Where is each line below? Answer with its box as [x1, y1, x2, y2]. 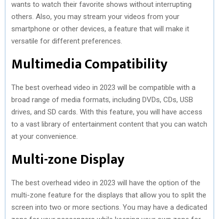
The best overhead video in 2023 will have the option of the [11, 178, 200, 187]
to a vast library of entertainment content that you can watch [11, 119, 207, 129]
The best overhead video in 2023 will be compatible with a [11, 83, 196, 92]
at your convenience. [11, 131, 78, 141]
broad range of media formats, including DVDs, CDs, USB [11, 95, 193, 104]
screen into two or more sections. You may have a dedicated [11, 202, 207, 212]
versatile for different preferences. [11, 36, 122, 45]
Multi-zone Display [11, 148, 125, 171]
